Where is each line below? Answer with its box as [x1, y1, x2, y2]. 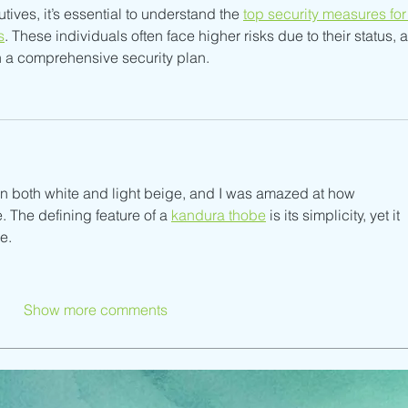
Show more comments [24, 301, 168, 320]
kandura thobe [171, 206, 266, 225]
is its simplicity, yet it [266, 206, 403, 225]
